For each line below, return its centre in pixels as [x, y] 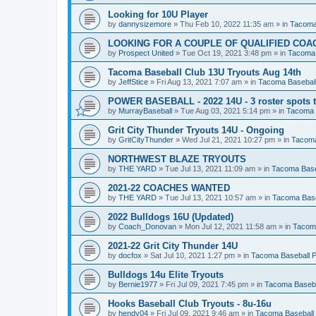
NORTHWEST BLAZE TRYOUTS [177, 159]
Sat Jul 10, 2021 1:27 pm [193, 255]
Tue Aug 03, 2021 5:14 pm [225, 111]
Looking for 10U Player [158, 14]
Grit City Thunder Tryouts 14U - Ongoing [196, 130]
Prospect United [146, 53]
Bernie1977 [138, 284]
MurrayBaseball [145, 111]
